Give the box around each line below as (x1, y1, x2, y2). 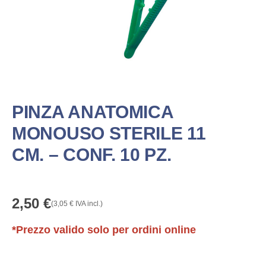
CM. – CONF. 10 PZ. (12, 144, 172, 164)
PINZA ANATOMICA (12, 102, 173, 122)
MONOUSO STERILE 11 (12, 123, 206, 143)
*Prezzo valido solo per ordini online (12, 223, 196, 236)
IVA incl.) (74, 199, 103, 208)
